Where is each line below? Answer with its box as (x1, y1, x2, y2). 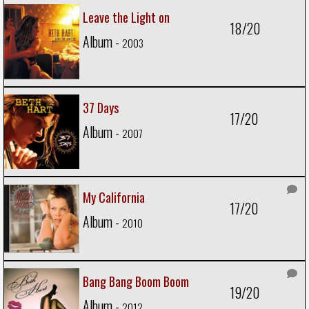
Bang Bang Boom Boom (83, 272, 189, 291)
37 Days (83, 99, 119, 117)
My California (83, 188, 145, 206)
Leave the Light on (83, 8, 170, 27)
